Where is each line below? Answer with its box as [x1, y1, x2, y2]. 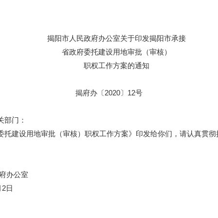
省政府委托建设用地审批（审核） [47, 48, 171, 56]
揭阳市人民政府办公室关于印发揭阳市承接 [32, 34, 186, 42]
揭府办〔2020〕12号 [75, 89, 143, 97]
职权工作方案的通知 [69, 61, 149, 70]
